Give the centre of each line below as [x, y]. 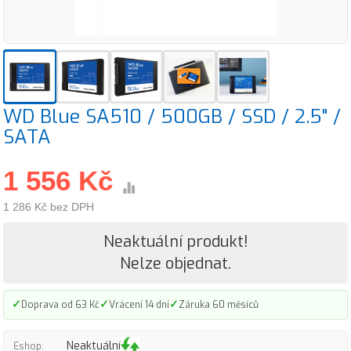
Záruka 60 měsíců [219, 304]
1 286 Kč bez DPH [49, 207]
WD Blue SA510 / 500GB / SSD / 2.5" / [172, 116]
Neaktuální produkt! [175, 242]
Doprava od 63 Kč [60, 304]
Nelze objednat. [175, 264]
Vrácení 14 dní [139, 304]
